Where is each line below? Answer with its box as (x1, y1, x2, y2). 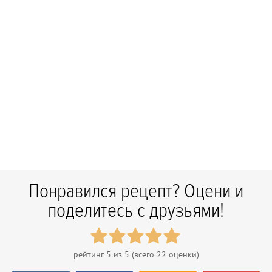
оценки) (166, 248, 199, 260)
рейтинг (73, 248, 106, 260)
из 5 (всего (110, 248, 157, 260)
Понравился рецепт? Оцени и (29, 179, 243, 203)
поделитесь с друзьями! (48, 199, 224, 223)
